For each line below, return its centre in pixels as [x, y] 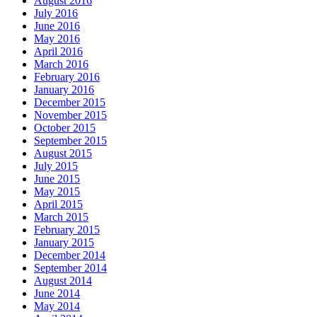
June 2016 [57, 26]
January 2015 [64, 243]
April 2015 [58, 204]
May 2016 [57, 39]
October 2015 [65, 128]
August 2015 [63, 154]
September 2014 [70, 268]
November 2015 [70, 115]
